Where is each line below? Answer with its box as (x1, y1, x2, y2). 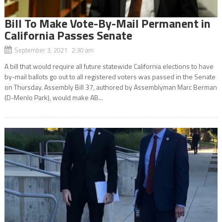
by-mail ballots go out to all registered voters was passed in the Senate (4, 71, 216, 82)
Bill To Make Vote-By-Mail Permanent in (4, 14, 211, 32)
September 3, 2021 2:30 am (14, 45, 94, 55)
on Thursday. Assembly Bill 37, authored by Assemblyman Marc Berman (4, 81, 217, 92)
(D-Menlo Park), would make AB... (4, 92, 103, 103)
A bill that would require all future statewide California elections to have (4, 60, 214, 71)
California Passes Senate (4, 26, 132, 44)
